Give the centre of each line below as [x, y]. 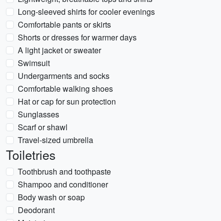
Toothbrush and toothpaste [64, 171]
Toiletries [31, 154]
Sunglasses [38, 114]
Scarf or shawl [43, 127]
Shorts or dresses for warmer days [77, 37]
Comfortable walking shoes [65, 89]
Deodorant [36, 210]
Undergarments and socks [64, 76]
